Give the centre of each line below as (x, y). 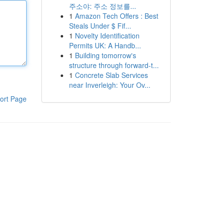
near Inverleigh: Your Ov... (110, 85)
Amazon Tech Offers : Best (116, 16)
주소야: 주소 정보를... (102, 6)
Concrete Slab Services (111, 75)
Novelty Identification (107, 36)
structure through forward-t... (114, 65)
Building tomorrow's (105, 55)
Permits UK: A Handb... (105, 45)
